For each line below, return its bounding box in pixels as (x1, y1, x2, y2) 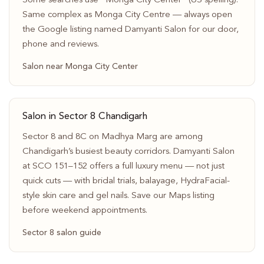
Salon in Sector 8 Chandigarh (22, 111, 147, 122)
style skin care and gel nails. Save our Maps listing (22, 191, 214, 200)
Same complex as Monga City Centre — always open (22, 10, 232, 19)
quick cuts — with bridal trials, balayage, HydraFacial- (22, 176, 230, 186)
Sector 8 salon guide (22, 229, 101, 238)
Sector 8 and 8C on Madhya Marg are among (22, 132, 203, 141)
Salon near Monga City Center (22, 62, 138, 72)
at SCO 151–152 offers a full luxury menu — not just (22, 161, 225, 171)
